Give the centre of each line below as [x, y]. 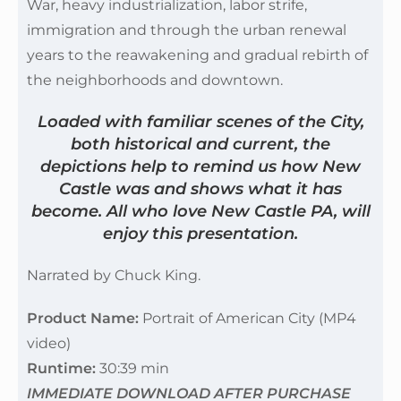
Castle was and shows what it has [200, 189]
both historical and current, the [200, 144]
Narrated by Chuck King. [114, 275]
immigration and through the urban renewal [187, 30]
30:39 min [132, 368]
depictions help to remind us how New [200, 166]
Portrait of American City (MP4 [249, 318]
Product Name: [85, 318]
